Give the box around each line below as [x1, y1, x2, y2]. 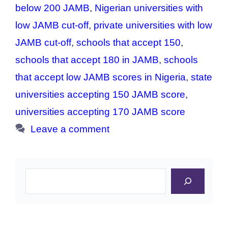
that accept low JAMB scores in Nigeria [15, 72, 186, 83]
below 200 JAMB [15, 3, 90, 14]
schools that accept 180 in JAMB [15, 54, 159, 66]
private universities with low [94, 20, 212, 31]
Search [25, 169, 56, 181]
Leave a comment [31, 124, 110, 135]
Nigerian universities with [95, 3, 203, 14]
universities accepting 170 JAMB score [15, 106, 185, 118]
